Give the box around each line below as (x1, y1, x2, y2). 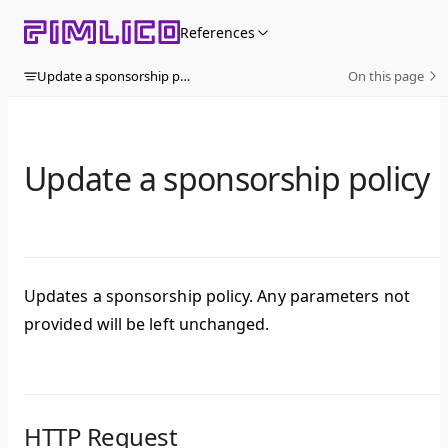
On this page (348, 67, 424, 85)
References (179, 22, 255, 42)
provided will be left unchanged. (24, 313, 270, 336)
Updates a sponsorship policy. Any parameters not (24, 285, 410, 308)
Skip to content (24, 16, 124, 35)
